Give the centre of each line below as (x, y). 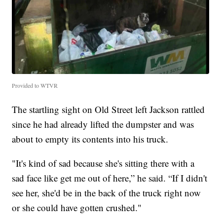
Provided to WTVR (35, 86)
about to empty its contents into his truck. (90, 139)
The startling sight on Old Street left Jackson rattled (109, 110)
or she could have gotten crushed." (77, 208)
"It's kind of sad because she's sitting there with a (103, 163)
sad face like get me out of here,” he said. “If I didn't (110, 178)
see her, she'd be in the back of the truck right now (107, 193)
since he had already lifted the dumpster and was (103, 124)
